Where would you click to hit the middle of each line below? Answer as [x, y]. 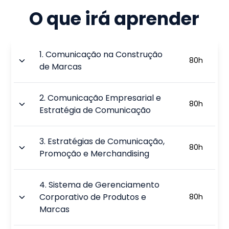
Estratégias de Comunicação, [106, 141]
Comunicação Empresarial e [105, 98]
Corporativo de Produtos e [93, 197]
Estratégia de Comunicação [95, 110]
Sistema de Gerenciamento [104, 185]
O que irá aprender [114, 19]
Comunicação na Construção [104, 54]
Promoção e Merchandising [95, 153]
